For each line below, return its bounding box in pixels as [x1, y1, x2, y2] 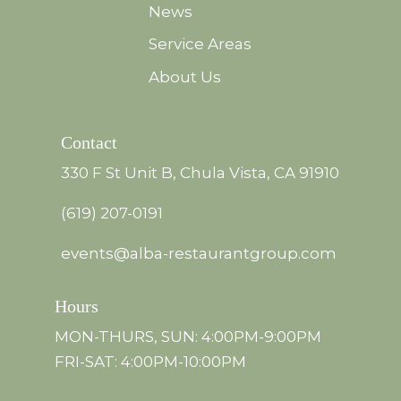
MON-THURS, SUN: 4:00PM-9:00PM [55, 327, 322, 346]
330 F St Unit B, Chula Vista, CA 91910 [61, 164, 340, 183]
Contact [61, 132, 118, 153]
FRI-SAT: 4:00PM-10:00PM [55, 352, 247, 371]
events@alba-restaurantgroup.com [61, 244, 337, 263]
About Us [149, 67, 222, 86]
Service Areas [149, 35, 252, 54]
